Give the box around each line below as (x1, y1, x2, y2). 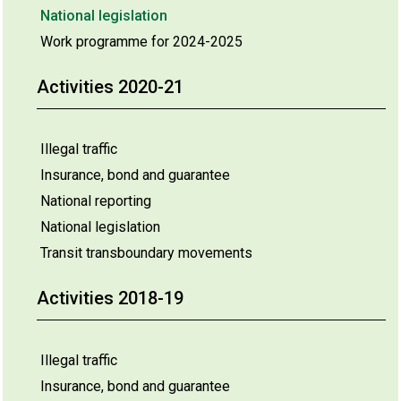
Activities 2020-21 (37, 76, 183, 98)
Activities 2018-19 (37, 287, 183, 309)
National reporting (40, 192, 151, 209)
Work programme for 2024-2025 (40, 33, 243, 50)
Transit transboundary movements (40, 244, 252, 261)
